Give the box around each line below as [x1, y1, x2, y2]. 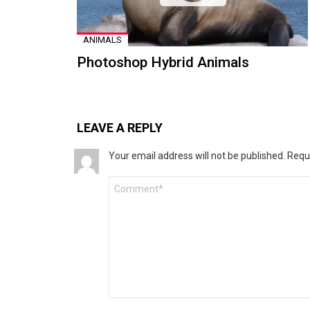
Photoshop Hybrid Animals [77, 53, 249, 71]
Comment [109, 176, 151, 187]
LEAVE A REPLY [77, 120, 163, 135]
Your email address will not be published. [109, 149, 285, 161]
